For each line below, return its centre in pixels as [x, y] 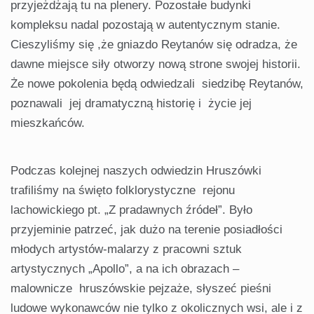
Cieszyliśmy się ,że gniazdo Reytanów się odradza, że [154, 44]
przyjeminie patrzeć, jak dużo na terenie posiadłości [148, 229]
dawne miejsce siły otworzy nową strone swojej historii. [156, 64]
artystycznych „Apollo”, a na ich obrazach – [125, 268]
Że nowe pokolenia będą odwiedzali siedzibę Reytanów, [157, 83]
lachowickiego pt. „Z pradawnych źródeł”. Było [131, 210]
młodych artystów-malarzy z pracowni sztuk [126, 249]
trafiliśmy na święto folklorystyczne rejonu [123, 190]
